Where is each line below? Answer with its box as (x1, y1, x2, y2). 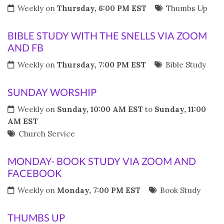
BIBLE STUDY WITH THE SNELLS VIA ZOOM (7, 29, 207, 41)
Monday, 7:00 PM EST (57, 185, 140, 195)
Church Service (18, 129, 75, 138)
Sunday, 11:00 (154, 104, 206, 114)
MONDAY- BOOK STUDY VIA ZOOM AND (7, 155, 196, 167)
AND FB (7, 41, 43, 53)
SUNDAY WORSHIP (7, 86, 96, 98)
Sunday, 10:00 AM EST (57, 104, 143, 114)
